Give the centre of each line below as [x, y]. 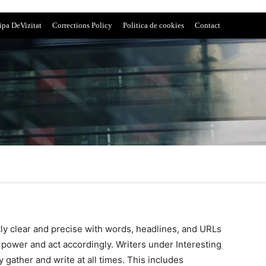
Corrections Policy [82, 25]
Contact [208, 25]
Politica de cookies [153, 25]
